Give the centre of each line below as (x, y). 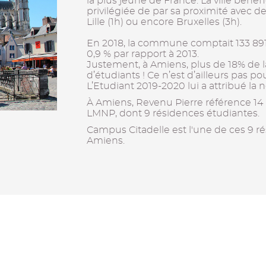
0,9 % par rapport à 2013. (142, 54)
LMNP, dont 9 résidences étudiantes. (173, 113)
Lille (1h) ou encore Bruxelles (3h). (164, 22)
